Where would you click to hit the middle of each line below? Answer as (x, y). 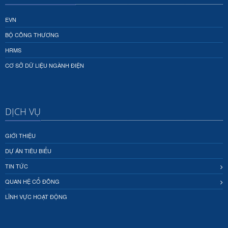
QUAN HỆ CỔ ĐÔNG (32, 181)
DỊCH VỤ (23, 111)
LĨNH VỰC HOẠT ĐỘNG (36, 196)
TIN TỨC (17, 166)
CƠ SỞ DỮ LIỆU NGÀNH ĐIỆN (45, 65)
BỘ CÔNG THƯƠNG (32, 34)
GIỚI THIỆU (20, 135)
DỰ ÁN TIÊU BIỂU (28, 150)
